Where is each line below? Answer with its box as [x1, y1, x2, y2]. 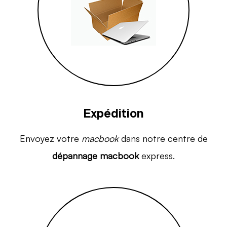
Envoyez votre [19, 132, 82, 144]
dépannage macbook [52, 149, 139, 161]
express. [139, 149, 175, 161]
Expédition [83, 105, 144, 121]
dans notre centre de [118, 132, 208, 144]
